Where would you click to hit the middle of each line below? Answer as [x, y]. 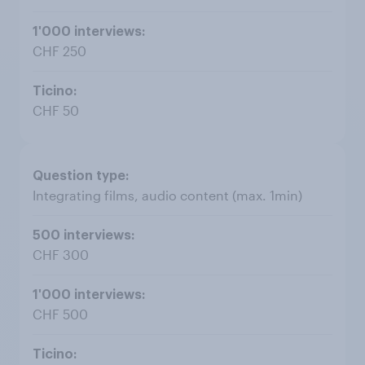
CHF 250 [59, 51]
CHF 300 [61, 255]
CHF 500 [60, 314]
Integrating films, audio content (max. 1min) [167, 195]
